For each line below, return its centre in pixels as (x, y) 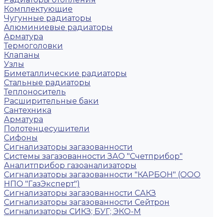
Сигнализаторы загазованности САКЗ (80, 193)
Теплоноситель (35, 92)
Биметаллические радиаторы (65, 73)
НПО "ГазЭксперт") (42, 184)
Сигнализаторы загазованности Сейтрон (87, 202)
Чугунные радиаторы (48, 18)
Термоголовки (33, 46)
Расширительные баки (51, 101)
